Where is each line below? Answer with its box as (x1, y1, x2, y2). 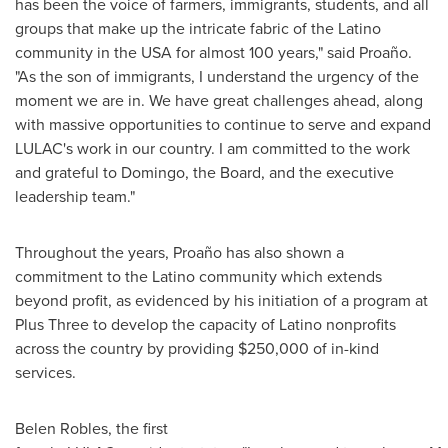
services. (15, 361, 76, 383)
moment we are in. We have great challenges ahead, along (15, 89, 423, 111)
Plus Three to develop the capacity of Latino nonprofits (15, 313, 396, 335)
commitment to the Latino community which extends (15, 265, 382, 287)
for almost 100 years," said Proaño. (172, 41, 412, 63)
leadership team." (15, 185, 135, 207)
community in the (15, 41, 141, 63)
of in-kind (309, 337, 379, 359)
